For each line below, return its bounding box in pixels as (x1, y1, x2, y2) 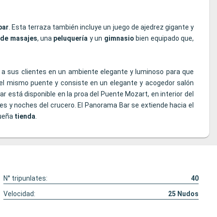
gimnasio (104, 34, 134, 43)
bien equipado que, (134, 34, 194, 43)
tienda (15, 112, 35, 121)
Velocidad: (3, 190, 36, 198)
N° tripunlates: (3, 174, 48, 183)
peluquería (53, 34, 88, 43)
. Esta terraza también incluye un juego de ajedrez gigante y (8, 23, 194, 31)
